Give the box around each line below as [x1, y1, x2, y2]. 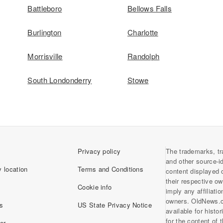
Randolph [127, 51, 160, 61]
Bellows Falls [127, 3, 172, 13]
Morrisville [27, 51, 63, 61]
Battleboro [27, 3, 62, 13]
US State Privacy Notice [78, 200, 152, 210]
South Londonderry [27, 75, 92, 85]
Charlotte [127, 27, 158, 37]
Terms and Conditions [78, 164, 143, 174]
